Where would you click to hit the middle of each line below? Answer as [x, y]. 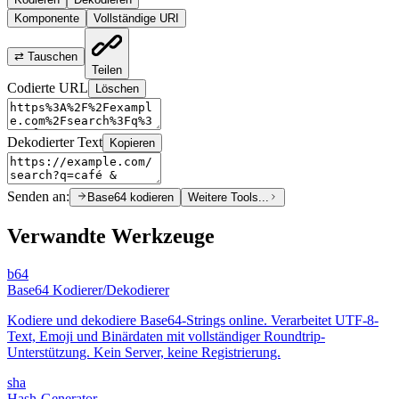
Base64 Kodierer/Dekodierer [88, 289]
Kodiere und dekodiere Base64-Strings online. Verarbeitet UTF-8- [193, 320]
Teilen [107, 69]
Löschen [117, 88]
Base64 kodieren [130, 197]
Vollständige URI [136, 18]
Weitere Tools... [228, 197]
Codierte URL [48, 87]
